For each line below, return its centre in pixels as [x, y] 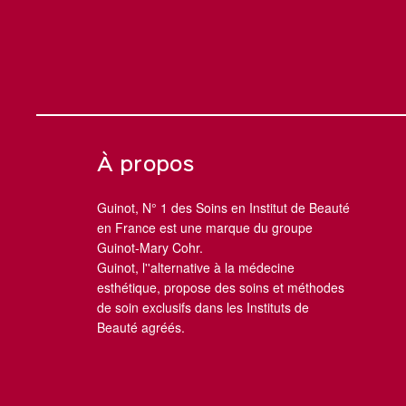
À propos [146, 166]
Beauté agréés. [141, 328]
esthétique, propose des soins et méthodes [221, 288]
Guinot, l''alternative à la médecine [196, 268]
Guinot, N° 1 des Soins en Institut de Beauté [223, 208]
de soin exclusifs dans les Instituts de [203, 308]
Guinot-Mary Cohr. [150, 248]
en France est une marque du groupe [205, 228]
